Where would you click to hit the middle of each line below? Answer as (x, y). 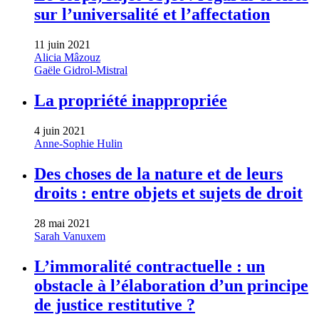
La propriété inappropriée (131, 101)
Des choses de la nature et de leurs (158, 174)
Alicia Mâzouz (67, 58)
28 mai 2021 (62, 223)
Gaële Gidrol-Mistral (81, 70)
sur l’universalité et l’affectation (152, 15)
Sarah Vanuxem (70, 236)
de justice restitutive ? (115, 304)
